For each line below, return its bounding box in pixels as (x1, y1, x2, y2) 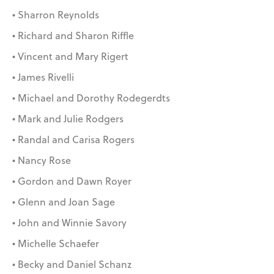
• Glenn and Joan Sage (12, 195, 115, 209)
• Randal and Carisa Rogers (12, 133, 135, 147)
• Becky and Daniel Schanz (12, 257, 131, 272)
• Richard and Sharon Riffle (12, 29, 134, 43)
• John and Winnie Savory (12, 216, 127, 230)
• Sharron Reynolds (12, 8, 99, 22)
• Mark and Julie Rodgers (12, 112, 124, 126)
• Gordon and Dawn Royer (12, 174, 131, 188)
